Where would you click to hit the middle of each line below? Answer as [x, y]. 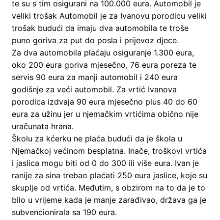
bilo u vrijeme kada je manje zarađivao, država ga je [109, 200]
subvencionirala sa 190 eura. [64, 212]
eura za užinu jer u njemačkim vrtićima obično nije [105, 114]
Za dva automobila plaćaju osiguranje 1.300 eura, [103, 52]
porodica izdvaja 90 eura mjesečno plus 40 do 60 [104, 101]
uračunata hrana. [42, 126]
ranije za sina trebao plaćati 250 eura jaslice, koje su [109, 175]
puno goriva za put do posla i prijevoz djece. [95, 40]
